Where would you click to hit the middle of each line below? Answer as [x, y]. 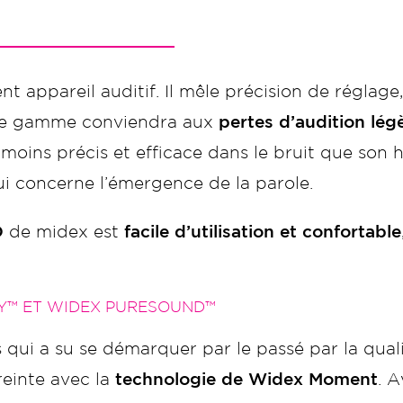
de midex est [64, 233]
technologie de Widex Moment [246, 380]
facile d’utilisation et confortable [263, 233]
